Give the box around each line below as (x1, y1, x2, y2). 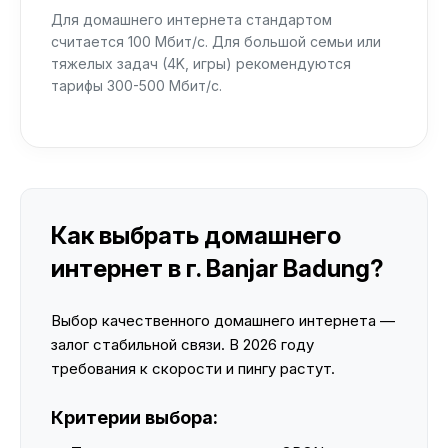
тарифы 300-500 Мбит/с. (51, 77, 222, 94)
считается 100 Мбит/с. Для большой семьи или (51, 33, 381, 50)
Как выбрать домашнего (51, 221, 341, 250)
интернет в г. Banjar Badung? (51, 254, 384, 283)
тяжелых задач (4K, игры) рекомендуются (51, 55, 351, 72)
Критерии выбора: (51, 407, 218, 428)
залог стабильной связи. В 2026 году (51, 335, 314, 354)
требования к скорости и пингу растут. (51, 359, 335, 378)
